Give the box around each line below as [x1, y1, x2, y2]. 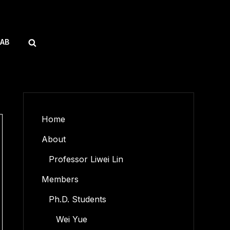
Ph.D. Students [48, 194, 106, 204]
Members [41, 174, 79, 184]
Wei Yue [55, 214, 87, 224]
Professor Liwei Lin [48, 154, 123, 164]
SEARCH [36, 35, 61, 48]
